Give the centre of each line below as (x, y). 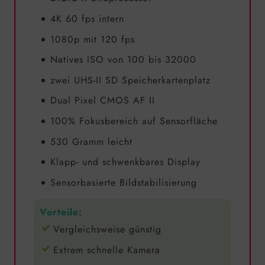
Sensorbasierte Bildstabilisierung (123, 182)
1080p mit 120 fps (92, 39)
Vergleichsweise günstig (107, 230)
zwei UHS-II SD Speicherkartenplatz (130, 80)
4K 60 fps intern (87, 19)
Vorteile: (61, 212)
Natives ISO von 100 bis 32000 (123, 60)
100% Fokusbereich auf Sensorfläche (134, 121)
